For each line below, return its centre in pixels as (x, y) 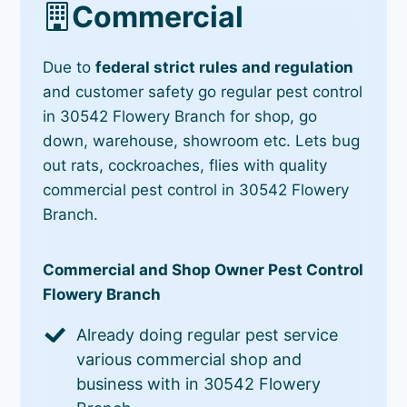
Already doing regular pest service (208, 334)
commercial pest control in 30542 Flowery (196, 189)
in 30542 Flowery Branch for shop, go (180, 116)
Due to (69, 67)
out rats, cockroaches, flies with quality (185, 165)
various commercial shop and (189, 359)
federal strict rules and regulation (225, 67)
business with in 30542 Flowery (199, 383)
